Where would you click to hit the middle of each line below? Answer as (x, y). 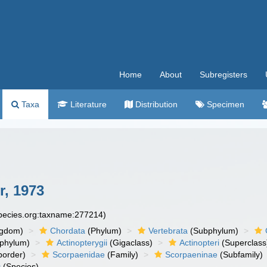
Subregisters (223, 74)
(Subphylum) (213, 231)
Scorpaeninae (192, 254)
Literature (87, 104)
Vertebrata (168, 231)
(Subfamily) (240, 254)
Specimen (224, 104)
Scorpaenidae (79, 254)
